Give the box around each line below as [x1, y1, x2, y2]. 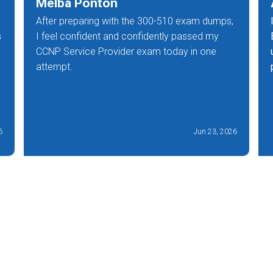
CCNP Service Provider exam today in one [36, 45, 216, 57]
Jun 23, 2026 [194, 127, 237, 136]
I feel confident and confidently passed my [36, 30, 219, 42]
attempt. [36, 60, 73, 73]
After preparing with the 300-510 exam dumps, [36, 15, 233, 27]
